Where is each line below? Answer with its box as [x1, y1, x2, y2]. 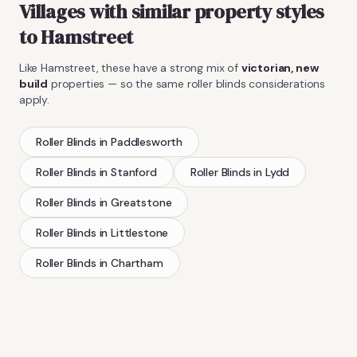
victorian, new [241, 60, 319, 75]
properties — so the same [48, 76, 187, 91]
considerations [245, 76, 325, 91]
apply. [19, 92, 49, 107]
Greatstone [111, 194, 172, 210]
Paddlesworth [111, 134, 183, 149]
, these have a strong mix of [96, 60, 241, 75]
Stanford [111, 164, 157, 179]
